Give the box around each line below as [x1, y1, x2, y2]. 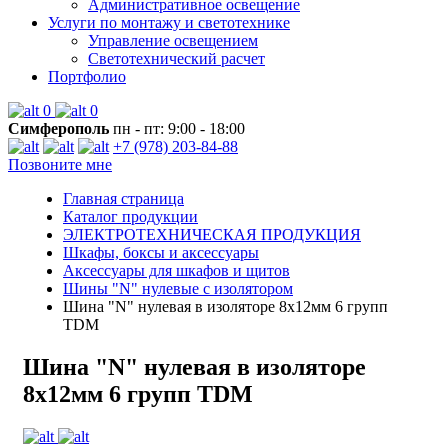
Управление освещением [88, 32, 258, 49]
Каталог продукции [63, 208, 198, 225]
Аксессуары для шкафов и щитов [63, 262, 290, 279]
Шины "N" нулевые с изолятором [63, 280, 293, 297]
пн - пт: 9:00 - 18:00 [109, 120, 245, 137]
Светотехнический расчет [88, 50, 265, 67]
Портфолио [48, 68, 126, 85]
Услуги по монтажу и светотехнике [48, 14, 290, 31]
